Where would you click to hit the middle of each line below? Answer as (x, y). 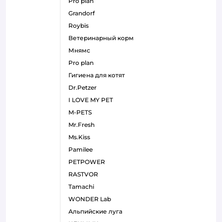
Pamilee (83, 149)
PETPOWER (89, 162)
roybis (81, 25)
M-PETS (83, 112)
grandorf (84, 13)
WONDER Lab (93, 199)
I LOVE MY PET (92, 100)
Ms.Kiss (82, 137)
